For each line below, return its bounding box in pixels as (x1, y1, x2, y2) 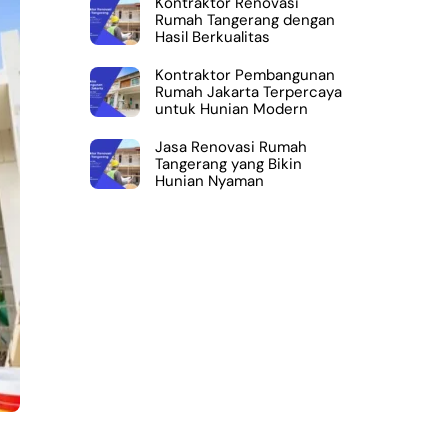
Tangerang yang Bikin (154, 153, 302, 174)
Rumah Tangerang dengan (154, 10, 335, 31)
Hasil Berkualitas (154, 27, 270, 48)
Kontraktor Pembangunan (154, 64, 335, 85)
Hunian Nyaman (154, 170, 264, 191)
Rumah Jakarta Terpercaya (154, 81, 342, 102)
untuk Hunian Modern (154, 98, 308, 119)
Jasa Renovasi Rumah (154, 136, 307, 157)
